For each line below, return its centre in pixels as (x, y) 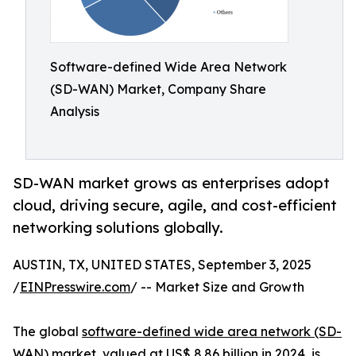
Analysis (75, 111)
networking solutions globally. (118, 228)
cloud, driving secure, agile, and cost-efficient (175, 205)
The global (47, 332)
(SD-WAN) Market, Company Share (158, 89)
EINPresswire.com (75, 287)
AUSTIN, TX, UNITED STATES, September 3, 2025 (162, 265)
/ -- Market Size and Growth (217, 287)
